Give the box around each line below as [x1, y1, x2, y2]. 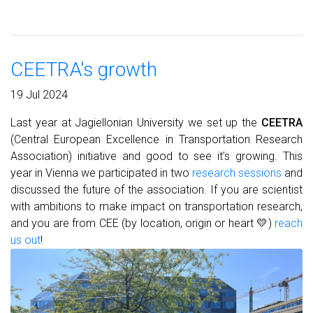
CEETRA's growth [10, 57, 157, 81]
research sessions [192, 166, 282, 180]
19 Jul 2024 [10, 87, 68, 101]
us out [10, 233, 41, 247]
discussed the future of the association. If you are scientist [10, 182, 303, 196]
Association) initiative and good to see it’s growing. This [10, 149, 303, 163]
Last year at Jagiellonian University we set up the [10, 115, 261, 129]
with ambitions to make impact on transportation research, [10, 199, 303, 213]
